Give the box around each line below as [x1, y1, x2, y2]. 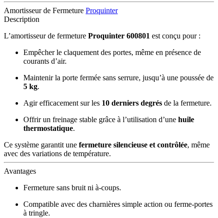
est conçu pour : [150, 31, 200, 40]
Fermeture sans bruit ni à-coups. [23, 183, 121, 192]
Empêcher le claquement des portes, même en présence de [23, 48, 201, 56]
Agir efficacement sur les [23, 98, 102, 107]
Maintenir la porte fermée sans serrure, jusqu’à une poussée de [23, 73, 214, 82]
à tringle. [23, 208, 50, 217]
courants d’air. [23, 56, 67, 65]
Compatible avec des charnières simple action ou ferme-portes [23, 200, 213, 208]
